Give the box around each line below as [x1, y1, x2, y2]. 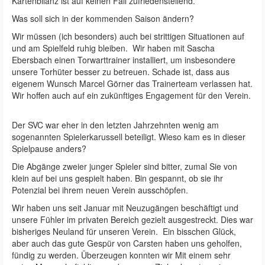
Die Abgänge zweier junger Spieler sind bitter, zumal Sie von [12, 160, 237, 172]
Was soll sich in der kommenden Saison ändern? [12, 12, 194, 24]
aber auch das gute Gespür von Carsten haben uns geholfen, [12, 237, 242, 249]
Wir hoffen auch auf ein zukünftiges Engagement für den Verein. [12, 89, 253, 101]
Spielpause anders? [12, 142, 89, 154]
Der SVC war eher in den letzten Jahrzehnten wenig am [12, 118, 219, 131]
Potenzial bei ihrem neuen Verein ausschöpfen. [12, 183, 188, 196]
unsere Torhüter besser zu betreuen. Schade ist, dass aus [12, 65, 230, 77]
